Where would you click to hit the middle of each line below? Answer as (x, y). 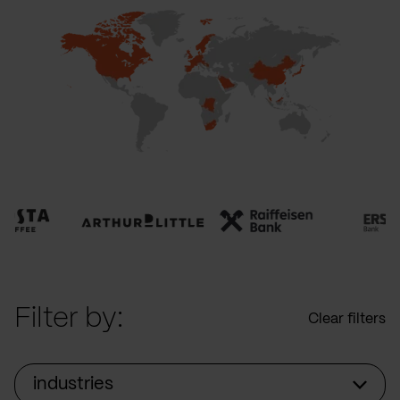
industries (73, 384)
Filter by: (69, 319)
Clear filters (347, 319)
